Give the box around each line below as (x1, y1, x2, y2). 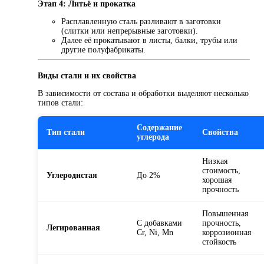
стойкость (202, 237, 236, 247)
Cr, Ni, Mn (137, 228, 173, 237)
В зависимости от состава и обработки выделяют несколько (38, 89, 249, 98)
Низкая (202, 157, 227, 166)
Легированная (47, 223, 100, 233)
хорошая (202, 176, 232, 185)
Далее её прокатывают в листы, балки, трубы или (61, 36, 237, 45)
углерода (137, 133, 169, 142)
